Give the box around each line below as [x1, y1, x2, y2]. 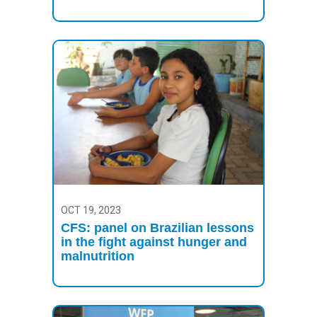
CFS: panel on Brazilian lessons [61, 220, 254, 235]
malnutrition [61, 248, 134, 263]
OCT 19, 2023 [61, 204, 121, 216]
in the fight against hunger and [61, 234, 247, 249]
